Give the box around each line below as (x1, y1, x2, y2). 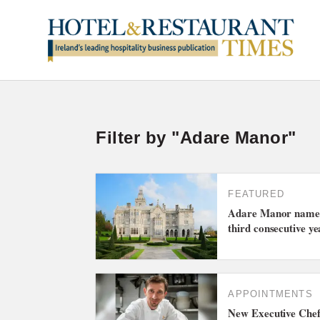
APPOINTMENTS (228, 289, 313, 300)
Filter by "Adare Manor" (96, 127, 296, 147)
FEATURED (228, 189, 285, 200)
